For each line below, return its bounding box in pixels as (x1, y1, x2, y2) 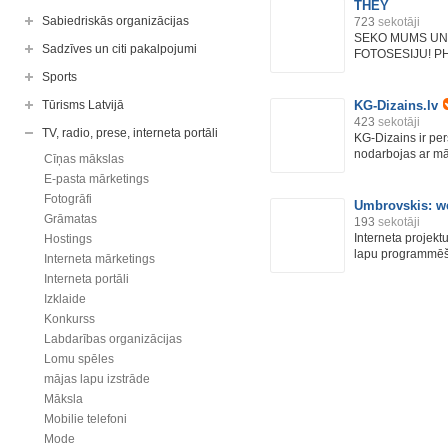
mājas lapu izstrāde (44, 372, 150, 386)
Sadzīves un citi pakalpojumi (42, 42, 197, 56)
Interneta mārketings (44, 252, 155, 266)
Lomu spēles (44, 352, 114, 366)
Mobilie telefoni (44, 412, 127, 426)
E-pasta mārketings (44, 172, 149, 186)
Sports (42, 70, 77, 84)
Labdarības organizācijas (44, 332, 182, 346)
